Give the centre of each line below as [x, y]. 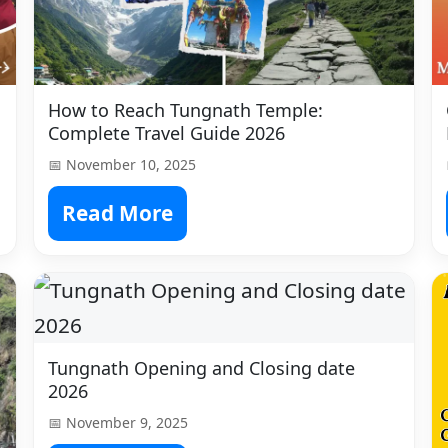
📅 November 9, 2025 [118, 422]
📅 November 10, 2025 [122, 164]
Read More [118, 212]
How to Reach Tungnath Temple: [186, 109]
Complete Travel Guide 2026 [167, 132]
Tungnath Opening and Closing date [202, 367]
